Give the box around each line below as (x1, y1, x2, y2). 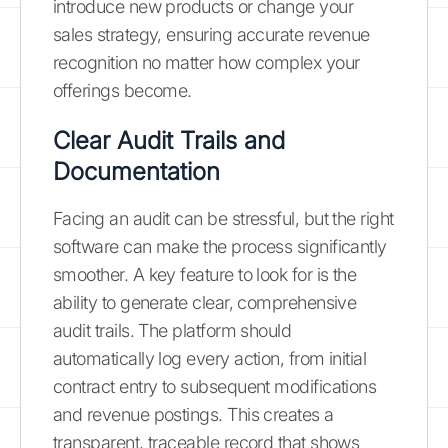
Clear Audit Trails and (53, 125, 285, 155)
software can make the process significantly (53, 235, 387, 257)
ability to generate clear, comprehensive (53, 291, 357, 313)
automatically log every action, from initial (53, 347, 367, 369)
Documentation (53, 156, 220, 186)
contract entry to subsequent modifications (53, 375, 377, 397)
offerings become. (53, 79, 192, 101)
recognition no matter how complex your (53, 51, 360, 73)
